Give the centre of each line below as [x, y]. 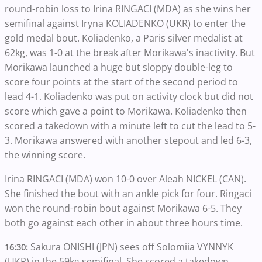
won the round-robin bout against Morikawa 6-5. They [123, 208]
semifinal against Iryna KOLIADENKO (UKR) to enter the [125, 23]
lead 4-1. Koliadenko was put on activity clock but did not [129, 96]
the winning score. [45, 155]
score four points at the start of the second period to [121, 82]
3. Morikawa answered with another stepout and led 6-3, [128, 140]
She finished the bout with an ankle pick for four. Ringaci [128, 194]
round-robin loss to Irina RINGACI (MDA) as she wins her [128, 9]
